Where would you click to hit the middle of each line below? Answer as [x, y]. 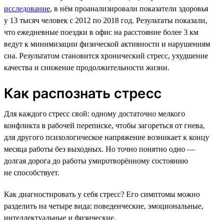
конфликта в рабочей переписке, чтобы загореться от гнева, [104, 125]
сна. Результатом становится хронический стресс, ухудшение [106, 55]
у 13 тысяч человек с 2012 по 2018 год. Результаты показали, [106, 20]
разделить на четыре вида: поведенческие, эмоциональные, [104, 206]
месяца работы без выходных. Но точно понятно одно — [99, 149]
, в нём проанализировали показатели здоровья [129, 8]
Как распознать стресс [83, 93]
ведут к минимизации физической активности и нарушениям [107, 44]
